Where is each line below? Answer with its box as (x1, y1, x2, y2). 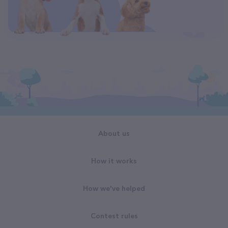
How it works (91, 156, 137, 165)
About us (98, 129, 130, 138)
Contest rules (90, 211, 138, 220)
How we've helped (83, 184, 145, 193)
